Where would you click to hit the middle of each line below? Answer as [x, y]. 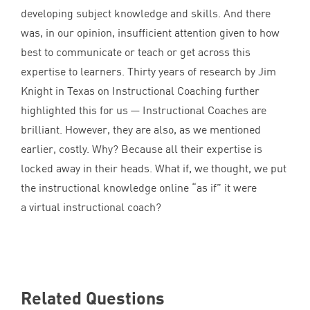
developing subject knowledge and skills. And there [146, 13]
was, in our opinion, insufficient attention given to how [150, 33]
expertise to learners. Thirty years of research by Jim [148, 72]
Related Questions [93, 298]
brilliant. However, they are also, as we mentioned [141, 130]
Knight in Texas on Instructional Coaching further [140, 91]
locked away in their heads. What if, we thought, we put [154, 168]
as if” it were [227, 188]
